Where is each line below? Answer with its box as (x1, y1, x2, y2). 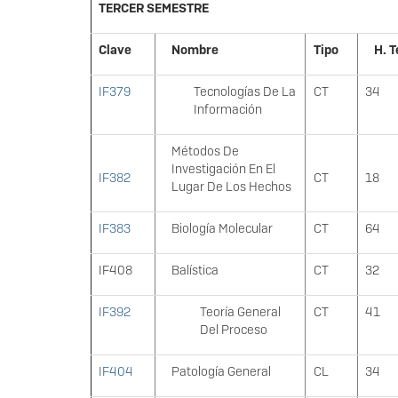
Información (194, 101, 263, 118)
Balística (171, 262, 219, 279)
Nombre (171, 42, 219, 59)
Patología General (171, 363, 271, 380)
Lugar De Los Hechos (171, 179, 291, 195)
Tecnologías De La (194, 84, 297, 100)
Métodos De (171, 143, 239, 160)
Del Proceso (199, 322, 267, 338)
